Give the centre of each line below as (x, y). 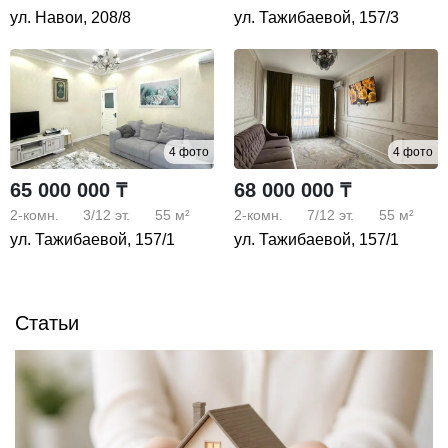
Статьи (47, 322)
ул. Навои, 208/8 (70, 17)
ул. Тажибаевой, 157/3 (316, 17)
